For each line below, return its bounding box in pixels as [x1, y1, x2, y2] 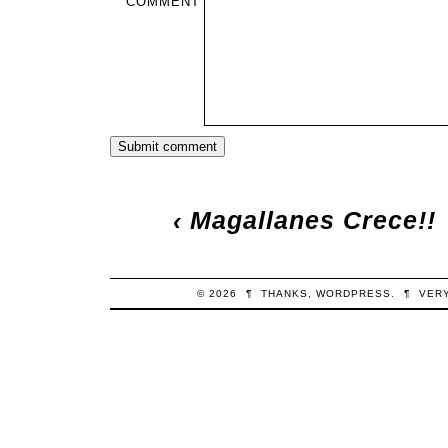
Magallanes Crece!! [190, 207, 437, 235]
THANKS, [260, 288, 316, 300]
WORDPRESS [315, 288, 391, 300]
